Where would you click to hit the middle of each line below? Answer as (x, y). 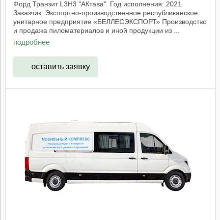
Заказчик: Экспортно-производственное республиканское (106, 13)
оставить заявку (60, 66)
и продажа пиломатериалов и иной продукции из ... (96, 30)
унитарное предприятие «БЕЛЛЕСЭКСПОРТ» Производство (110, 21)
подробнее (31, 42)
